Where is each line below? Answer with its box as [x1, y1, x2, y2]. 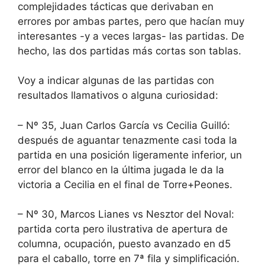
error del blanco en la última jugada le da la [18, 163, 224, 176]
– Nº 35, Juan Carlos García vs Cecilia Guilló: [18, 119, 230, 131]
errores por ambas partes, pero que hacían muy [18, 15, 244, 27]
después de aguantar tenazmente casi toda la [18, 134, 237, 146]
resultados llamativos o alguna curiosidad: [18, 89, 218, 102]
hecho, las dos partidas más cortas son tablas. [18, 44, 241, 57]
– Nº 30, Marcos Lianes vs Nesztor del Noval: [18, 208, 234, 221]
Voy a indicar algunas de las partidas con [18, 75, 214, 87]
